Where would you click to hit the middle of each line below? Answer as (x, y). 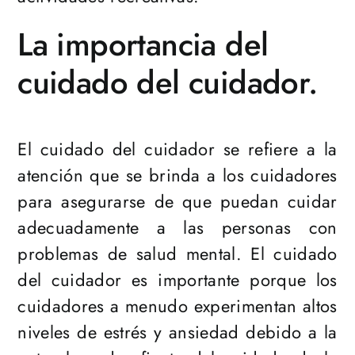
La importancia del (143, 45)
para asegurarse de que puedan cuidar (177, 202)
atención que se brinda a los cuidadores (177, 176)
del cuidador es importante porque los (177, 280)
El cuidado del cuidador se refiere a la (177, 149)
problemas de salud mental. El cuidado (177, 254)
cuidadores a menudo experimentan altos (177, 306)
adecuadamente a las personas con (177, 228)
